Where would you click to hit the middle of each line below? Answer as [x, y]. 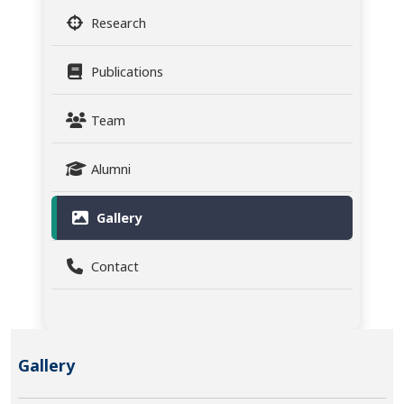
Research [119, 23]
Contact [115, 267]
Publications [127, 72]
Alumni [111, 170]
